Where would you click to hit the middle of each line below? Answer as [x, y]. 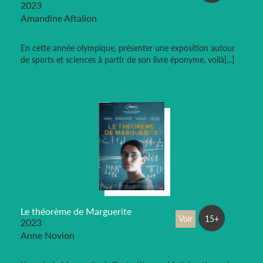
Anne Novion [48, 235]
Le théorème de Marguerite [76, 211]
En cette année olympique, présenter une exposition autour [128, 48]
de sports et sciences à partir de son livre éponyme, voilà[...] [127, 60]
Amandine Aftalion [59, 18]
